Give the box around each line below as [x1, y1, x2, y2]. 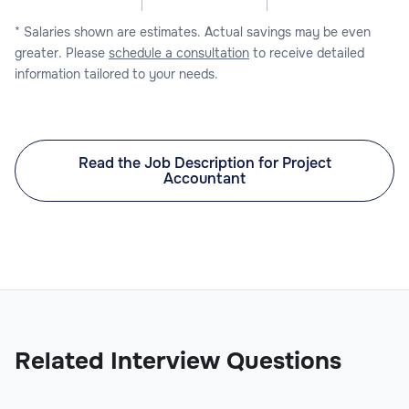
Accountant [163, 168, 246, 188]
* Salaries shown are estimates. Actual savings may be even [15, 23, 371, 40]
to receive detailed [249, 44, 364, 61]
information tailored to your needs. [15, 65, 218, 82]
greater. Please [15, 44, 109, 61]
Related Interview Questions [15, 345, 341, 376]
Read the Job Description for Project [78, 152, 331, 173]
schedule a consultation [109, 44, 249, 61]
